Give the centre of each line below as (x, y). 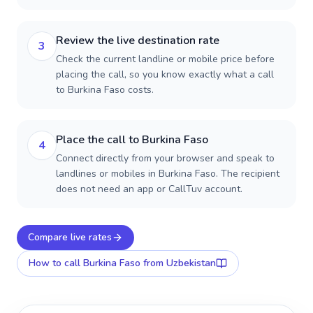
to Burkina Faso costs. (105, 90)
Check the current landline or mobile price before (165, 59)
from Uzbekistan (178, 263)
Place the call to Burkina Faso (132, 140)
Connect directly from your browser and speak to (165, 158)
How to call (56, 263)
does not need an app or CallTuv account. (149, 189)
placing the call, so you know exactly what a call (165, 74)
